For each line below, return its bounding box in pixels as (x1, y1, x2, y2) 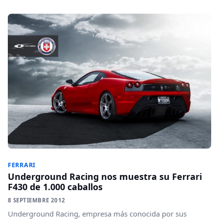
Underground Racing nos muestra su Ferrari (8, 171, 202, 183)
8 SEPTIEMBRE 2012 (8, 197, 66, 204)
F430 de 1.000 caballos (8, 181, 103, 193)
